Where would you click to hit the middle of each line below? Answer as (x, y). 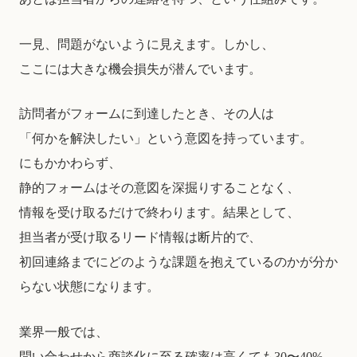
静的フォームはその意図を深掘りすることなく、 (159, 188)
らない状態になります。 (89, 287)
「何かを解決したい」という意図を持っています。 (166, 139)
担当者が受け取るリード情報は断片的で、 (140, 237)
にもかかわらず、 (70, 163)
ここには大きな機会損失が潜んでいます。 (140, 69)
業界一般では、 (64, 331)
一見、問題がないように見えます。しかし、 (147, 44)
